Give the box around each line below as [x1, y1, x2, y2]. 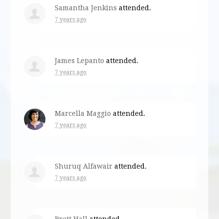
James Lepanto [55, 56, 105, 65]
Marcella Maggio [55, 109, 111, 117]
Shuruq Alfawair [55, 162, 113, 170]
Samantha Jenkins [55, 3, 117, 12]
